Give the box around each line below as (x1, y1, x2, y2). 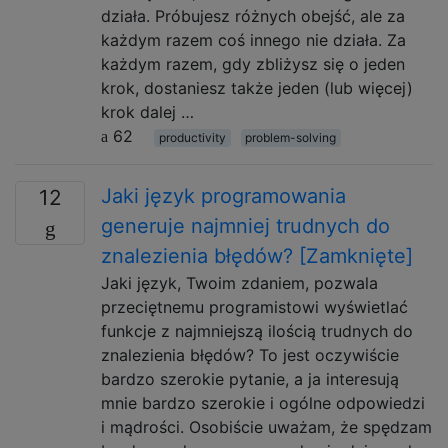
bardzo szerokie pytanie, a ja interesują (101, 369, 399, 389)
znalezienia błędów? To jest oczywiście (101, 345, 399, 365)
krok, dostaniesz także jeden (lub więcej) (101, 78, 413, 98)
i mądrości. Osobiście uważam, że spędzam (101, 417, 432, 437)
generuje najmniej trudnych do (101, 214, 390, 238)
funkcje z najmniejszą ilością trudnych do (101, 321, 413, 341)
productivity (158, 130, 226, 145)
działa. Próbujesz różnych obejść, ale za (101, 6, 405, 26)
